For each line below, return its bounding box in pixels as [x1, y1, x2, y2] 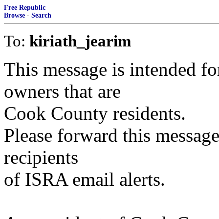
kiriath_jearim [29, 32, 131, 50]
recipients [4, 147, 78, 168]
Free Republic [4, 4, 45, 11]
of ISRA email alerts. [4, 169, 165, 190]
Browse [4, 12, 25, 19]
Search [31, 12, 51, 19]
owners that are [4, 81, 121, 102]
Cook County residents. [4, 103, 186, 124]
